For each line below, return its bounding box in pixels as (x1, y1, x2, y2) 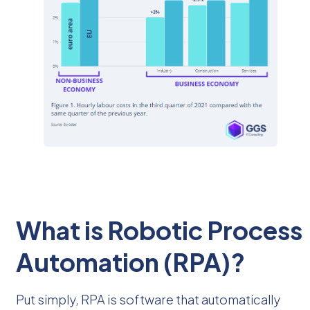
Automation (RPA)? (16, 246, 245, 277)
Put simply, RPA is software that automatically (16, 291, 280, 307)
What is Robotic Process (16, 214, 302, 246)
